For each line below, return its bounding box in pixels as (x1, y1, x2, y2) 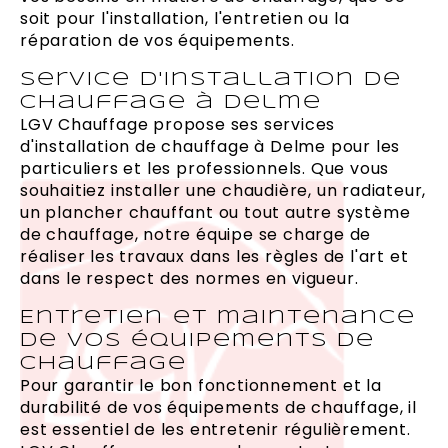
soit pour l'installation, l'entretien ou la (20, 7, 350, 31)
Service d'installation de (20, 70, 402, 90)
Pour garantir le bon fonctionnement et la (20, 374, 382, 398)
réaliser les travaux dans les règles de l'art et (20, 245, 409, 269)
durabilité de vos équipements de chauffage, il (20, 396, 417, 420)
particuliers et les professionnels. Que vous (20, 157, 390, 181)
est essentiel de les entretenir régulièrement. (20, 418, 411, 442)
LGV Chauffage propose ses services (20, 113, 336, 137)
